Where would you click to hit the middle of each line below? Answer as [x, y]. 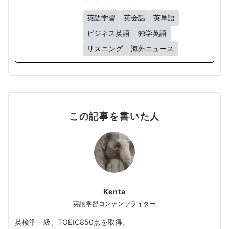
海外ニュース [152, 49]
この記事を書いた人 [114, 116]
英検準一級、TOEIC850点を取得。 [72, 222]
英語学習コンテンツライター [114, 204]
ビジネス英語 [108, 33]
